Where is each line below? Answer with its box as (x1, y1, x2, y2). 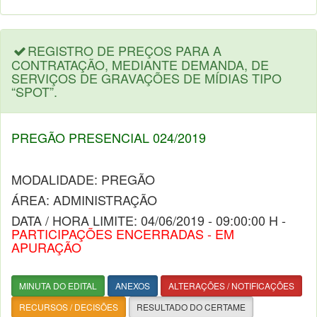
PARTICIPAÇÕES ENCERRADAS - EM (11, 224, 234, 243)
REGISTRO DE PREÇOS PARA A (28, 41, 222, 59)
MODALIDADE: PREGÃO (11, 170, 155, 188)
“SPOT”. (11, 82, 57, 100)
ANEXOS (115, 279, 150, 292)
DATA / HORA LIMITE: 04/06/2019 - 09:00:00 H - (11, 211, 286, 229)
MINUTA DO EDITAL (19, 279, 97, 292)
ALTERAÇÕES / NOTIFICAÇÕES (168, 279, 294, 292)
